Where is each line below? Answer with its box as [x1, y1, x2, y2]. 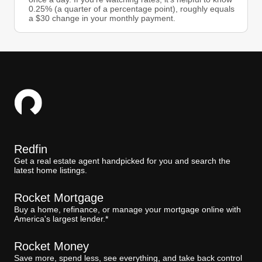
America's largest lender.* [14, 213, 108, 223]
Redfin [14, 142, 47, 156]
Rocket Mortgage [14, 191, 104, 204]
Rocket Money [14, 239, 89, 253]
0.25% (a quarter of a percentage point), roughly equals [29, 4, 235, 13]
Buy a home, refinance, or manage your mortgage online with [14, 204, 241, 214]
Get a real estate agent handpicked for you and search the [14, 156, 230, 166]
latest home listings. [14, 165, 87, 175]
